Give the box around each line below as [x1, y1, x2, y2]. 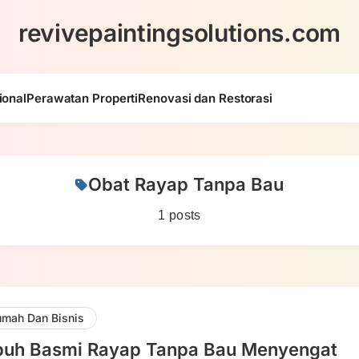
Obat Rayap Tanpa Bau [87, 174, 284, 195]
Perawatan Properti [26, 91, 139, 106]
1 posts [158, 208, 201, 222]
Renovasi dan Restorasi [138, 91, 273, 106]
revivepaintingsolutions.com [18, 18, 341, 47]
